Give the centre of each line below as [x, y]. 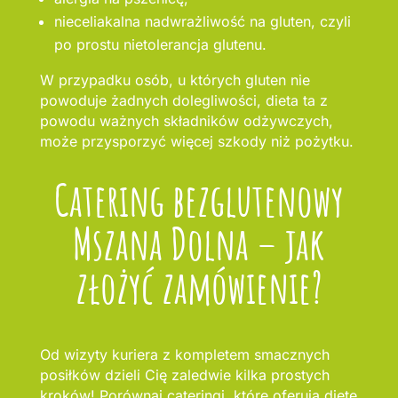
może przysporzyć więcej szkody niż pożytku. [196, 142]
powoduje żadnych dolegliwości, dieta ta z [183, 101]
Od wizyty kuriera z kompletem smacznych [184, 355]
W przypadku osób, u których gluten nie [175, 80]
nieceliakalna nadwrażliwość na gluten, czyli [202, 22]
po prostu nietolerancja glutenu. [160, 45]
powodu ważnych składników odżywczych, [186, 121]
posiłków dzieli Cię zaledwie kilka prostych [184, 375]
